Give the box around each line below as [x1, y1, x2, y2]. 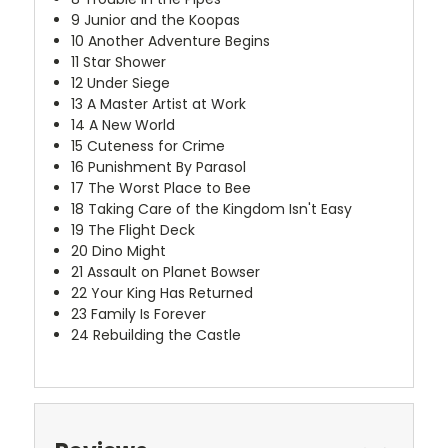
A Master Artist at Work [83, 94, 247, 115]
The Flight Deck [84, 220, 196, 241]
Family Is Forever [87, 304, 207, 325]
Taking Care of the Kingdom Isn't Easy [84, 199, 353, 220]
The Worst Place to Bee [84, 178, 252, 199]
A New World [85, 115, 176, 136]
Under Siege [83, 73, 171, 94]
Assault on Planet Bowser [83, 262, 261, 283]
